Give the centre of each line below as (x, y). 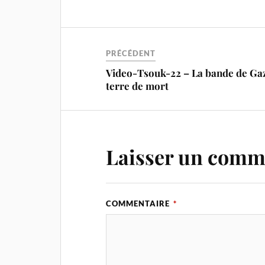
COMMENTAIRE (139, 203)
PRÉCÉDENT (131, 53)
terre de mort (138, 85)
